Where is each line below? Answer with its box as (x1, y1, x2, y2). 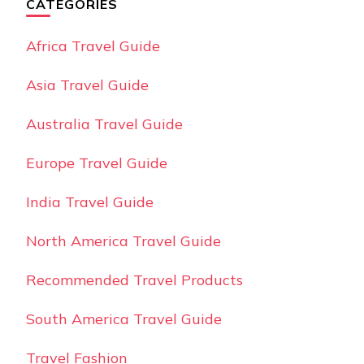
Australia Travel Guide (26, 114, 183, 133)
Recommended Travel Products (26, 270, 243, 289)
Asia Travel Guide (26, 75, 149, 94)
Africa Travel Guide (26, 36, 160, 55)
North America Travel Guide (26, 231, 221, 250)
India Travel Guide (26, 192, 154, 211)
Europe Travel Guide (26, 153, 167, 172)
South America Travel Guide (26, 309, 222, 328)
